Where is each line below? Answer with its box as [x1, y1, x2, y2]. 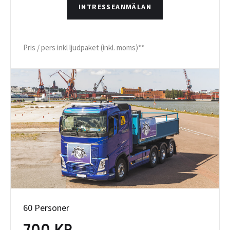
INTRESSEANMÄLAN [79, 2, 151, 11]
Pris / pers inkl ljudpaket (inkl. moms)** [23, 43, 144, 52]
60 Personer [23, 202, 69, 214]
